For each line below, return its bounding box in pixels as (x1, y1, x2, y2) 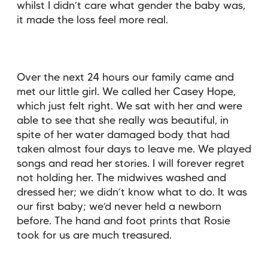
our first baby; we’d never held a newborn (17, 202, 221, 212)
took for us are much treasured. (17, 230, 172, 240)
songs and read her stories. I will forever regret (17, 159, 245, 169)
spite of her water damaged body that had (17, 130, 230, 140)
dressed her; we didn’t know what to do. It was (17, 187, 247, 197)
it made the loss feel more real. (17, 15, 168, 25)
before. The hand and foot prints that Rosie (17, 216, 230, 226)
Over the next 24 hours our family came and (17, 72, 234, 83)
